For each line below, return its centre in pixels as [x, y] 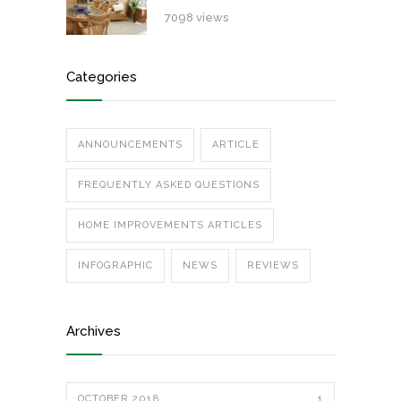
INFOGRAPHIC [115, 265]
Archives [94, 331]
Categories [102, 77]
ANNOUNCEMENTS [130, 145]
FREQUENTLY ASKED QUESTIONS [169, 185]
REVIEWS [273, 265]
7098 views [196, 17]
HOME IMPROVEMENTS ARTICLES [170, 225]
